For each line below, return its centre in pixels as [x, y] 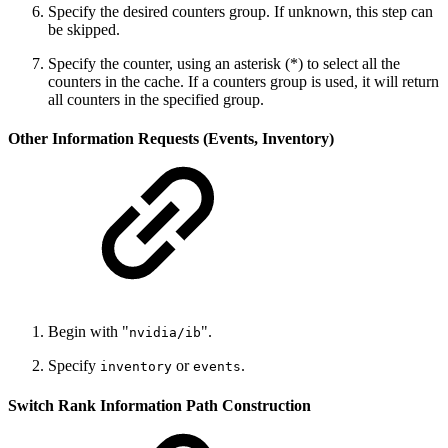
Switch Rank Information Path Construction [159, 405]
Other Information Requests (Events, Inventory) [171, 139]
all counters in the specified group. [156, 99]
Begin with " [88, 332]
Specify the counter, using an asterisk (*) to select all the [224, 63]
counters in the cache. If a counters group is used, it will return [243, 81]
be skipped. [84, 29]
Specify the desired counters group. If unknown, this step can [240, 11]
